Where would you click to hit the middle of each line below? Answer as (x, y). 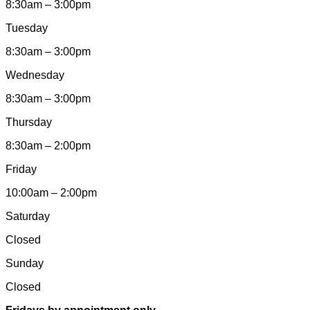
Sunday (25, 263)
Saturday (28, 216)
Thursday (29, 122)
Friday (21, 169)
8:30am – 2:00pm (48, 145)
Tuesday (27, 28)
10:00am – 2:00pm (51, 192)
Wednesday (35, 75)
